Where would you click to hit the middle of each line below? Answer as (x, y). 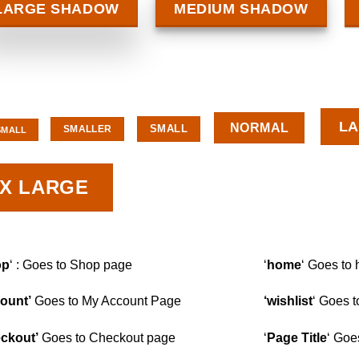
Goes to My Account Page (106, 301)
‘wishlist (288, 301)
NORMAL (259, 128)
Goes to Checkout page (107, 338)
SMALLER (87, 129)
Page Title (297, 338)
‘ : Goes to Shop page (71, 264)
